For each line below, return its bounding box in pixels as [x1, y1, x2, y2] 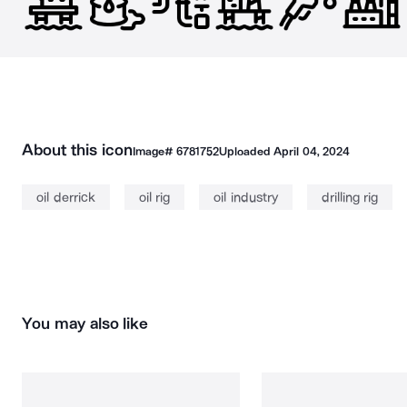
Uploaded [218, 144, 274, 158]
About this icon [22, 140, 133, 160]
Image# [132, 144, 176, 158]
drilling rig [321, 189, 378, 205]
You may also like [22, 313, 149, 333]
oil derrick [36, 189, 95, 205]
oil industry [213, 189, 278, 205]
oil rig [138, 189, 170, 205]
